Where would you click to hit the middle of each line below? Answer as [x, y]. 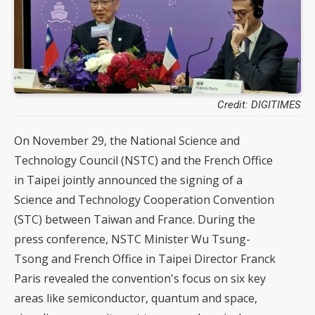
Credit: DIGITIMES [259, 105]
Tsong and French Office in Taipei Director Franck [145, 259]
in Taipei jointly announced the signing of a [128, 180]
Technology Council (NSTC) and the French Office [143, 161]
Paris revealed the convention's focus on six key [140, 279]
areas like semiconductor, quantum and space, [136, 298]
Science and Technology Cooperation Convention [144, 200]
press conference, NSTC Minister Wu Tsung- [132, 239]
